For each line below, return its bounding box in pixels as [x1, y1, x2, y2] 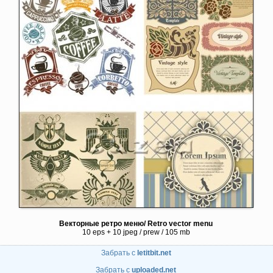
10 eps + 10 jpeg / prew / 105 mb [82, 228, 190, 236]
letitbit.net [136, 249, 171, 257]
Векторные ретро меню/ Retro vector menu [59, 219, 213, 228]
